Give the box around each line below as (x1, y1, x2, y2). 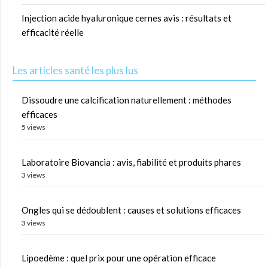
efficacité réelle (22, 26, 84, 38)
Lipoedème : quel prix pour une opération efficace (22, 252, 216, 263)
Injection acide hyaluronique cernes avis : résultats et (22, 12, 232, 23)
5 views (22, 122, 45, 132)
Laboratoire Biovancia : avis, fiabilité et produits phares (22, 156, 241, 167)
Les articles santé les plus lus (13, 63, 138, 77)
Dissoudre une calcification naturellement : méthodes (22, 94, 232, 105)
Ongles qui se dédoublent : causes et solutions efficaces (22, 204, 241, 215)
